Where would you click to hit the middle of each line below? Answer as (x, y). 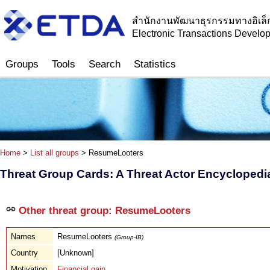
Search (105, 64)
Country (24, 253)
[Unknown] (76, 253)
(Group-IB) (129, 237)
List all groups (55, 153)
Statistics (155, 64)
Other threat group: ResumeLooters (103, 210)
